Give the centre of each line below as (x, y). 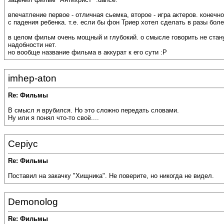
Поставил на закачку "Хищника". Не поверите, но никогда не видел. (111, 176)
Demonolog (33, 202)
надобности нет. (32, 45)
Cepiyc (23, 144)
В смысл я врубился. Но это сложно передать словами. (93, 110)
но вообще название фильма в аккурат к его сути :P (87, 52)
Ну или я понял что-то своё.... (53, 118)
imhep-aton (32, 78)
